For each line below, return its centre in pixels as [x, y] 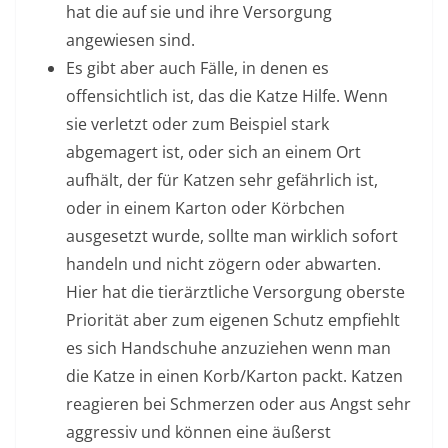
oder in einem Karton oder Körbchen [205, 208]
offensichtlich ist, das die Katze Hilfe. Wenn [227, 96]
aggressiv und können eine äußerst [198, 432]
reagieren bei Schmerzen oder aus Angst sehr [238, 404]
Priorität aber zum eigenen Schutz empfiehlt [233, 320]
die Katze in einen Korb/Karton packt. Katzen [234, 376]
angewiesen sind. [130, 40]
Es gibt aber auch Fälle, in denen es [197, 68]
